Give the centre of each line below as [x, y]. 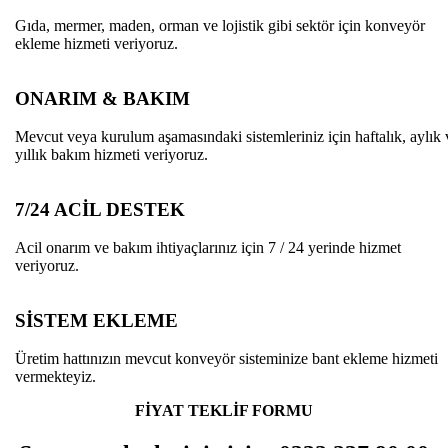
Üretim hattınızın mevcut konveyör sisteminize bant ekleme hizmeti [226, 358]
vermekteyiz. [55, 376]
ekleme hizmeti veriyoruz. [96, 44]
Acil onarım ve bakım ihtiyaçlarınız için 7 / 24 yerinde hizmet [208, 248]
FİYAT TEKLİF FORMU [224, 410]
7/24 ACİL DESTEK [100, 210]
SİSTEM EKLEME [96, 320]
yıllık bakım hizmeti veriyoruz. [111, 154]
